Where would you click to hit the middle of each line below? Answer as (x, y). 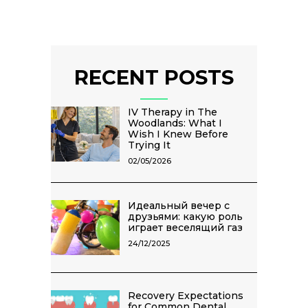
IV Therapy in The (173, 112)
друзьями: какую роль (185, 216)
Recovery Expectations (186, 295)
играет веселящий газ (185, 227)
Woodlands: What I (175, 123)
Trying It (149, 145)
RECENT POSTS (154, 77)
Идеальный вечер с (179, 205)
